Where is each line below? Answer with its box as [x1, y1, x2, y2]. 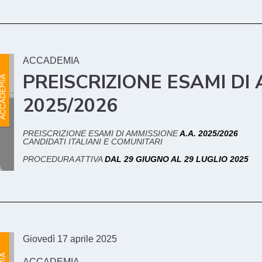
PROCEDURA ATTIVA [23, 154, 105, 164]
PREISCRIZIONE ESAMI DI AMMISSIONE [23, 129, 178, 139]
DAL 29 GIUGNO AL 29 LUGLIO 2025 [105, 154, 249, 164]
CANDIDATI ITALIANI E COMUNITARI [23, 137, 163, 147]
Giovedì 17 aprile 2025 [23, 234, 117, 244]
